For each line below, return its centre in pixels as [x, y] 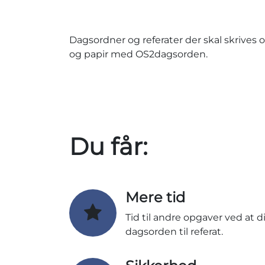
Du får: [108, 147]
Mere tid [155, 198]
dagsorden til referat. [174, 232]
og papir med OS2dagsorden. [138, 54]
